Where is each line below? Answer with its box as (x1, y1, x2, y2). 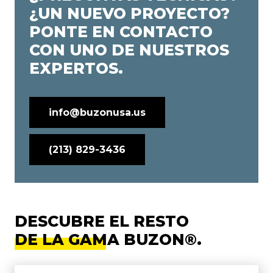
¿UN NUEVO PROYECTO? (29, 4, 230, 23)
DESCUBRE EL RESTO (15, 211, 189, 230)
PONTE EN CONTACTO (29, 23, 213, 41)
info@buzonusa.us (49, 107, 146, 119)
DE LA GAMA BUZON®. (15, 230, 202, 249)
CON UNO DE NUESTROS (29, 41, 229, 60)
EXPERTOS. (29, 59, 123, 78)
